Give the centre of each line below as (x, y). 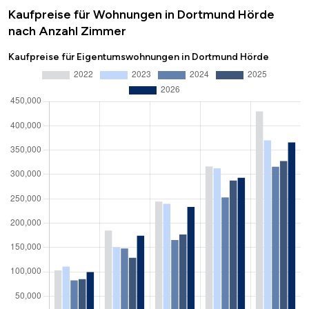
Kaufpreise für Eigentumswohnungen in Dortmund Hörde (139, 57)
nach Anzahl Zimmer (67, 31)
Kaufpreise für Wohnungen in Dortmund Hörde (141, 15)
